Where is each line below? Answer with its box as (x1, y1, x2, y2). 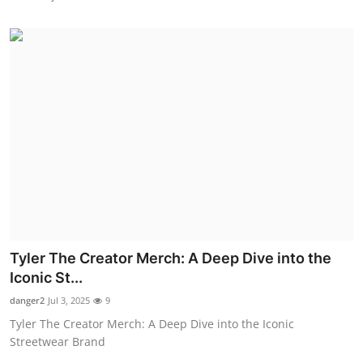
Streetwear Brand (10, 334, 105, 350)
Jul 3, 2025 (48, 294, 90, 307)
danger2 (10, 294, 45, 307)
